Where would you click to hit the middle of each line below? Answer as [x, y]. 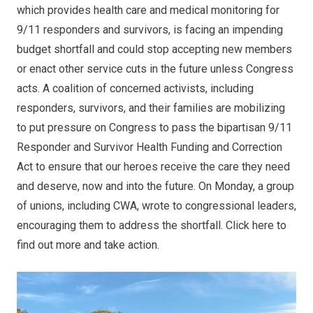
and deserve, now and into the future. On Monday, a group [155, 186]
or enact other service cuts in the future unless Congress [155, 68]
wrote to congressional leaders [218, 205]
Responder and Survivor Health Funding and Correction [150, 147]
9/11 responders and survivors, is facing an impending [150, 29]
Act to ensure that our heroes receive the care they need [153, 166]
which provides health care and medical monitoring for [148, 10]
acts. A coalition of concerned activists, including [135, 88]
